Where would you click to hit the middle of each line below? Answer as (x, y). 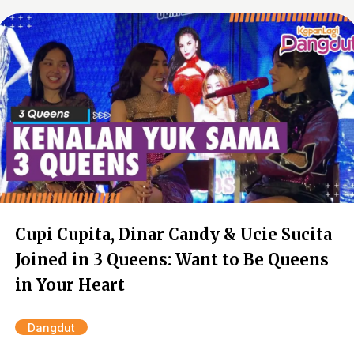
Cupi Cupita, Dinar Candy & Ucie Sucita (173, 234)
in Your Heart (70, 285)
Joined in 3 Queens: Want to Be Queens (172, 260)
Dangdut (51, 328)
